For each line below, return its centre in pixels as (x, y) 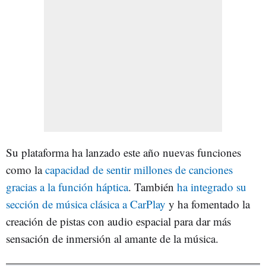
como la (26, 170)
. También (153, 187)
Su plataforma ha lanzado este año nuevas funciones (123, 152)
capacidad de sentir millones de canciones (139, 170)
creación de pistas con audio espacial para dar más (118, 221)
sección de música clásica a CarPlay (86, 204)
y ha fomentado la (208, 204)
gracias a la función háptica (67, 187)
